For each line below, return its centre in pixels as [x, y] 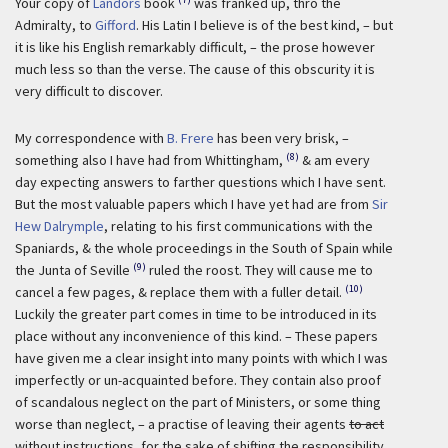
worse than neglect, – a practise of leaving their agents [182, 424]
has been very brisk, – [281, 138]
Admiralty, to [55, 25]
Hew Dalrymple [59, 226]
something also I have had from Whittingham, [149, 160]
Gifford [115, 25]
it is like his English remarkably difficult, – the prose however [195, 47]
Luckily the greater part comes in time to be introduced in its [196, 314]
